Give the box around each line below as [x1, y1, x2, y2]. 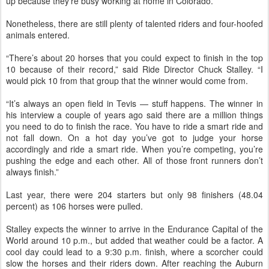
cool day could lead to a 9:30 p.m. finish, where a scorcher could [6, 246, 263, 258]
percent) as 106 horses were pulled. [6, 200, 143, 212]
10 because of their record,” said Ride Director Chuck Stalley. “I [6, 63, 263, 75]
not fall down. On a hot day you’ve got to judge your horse [6, 131, 263, 144]
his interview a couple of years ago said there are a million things [6, 109, 263, 121]
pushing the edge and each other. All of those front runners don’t [6, 154, 263, 166]
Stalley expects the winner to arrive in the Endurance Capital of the [6, 223, 263, 235]
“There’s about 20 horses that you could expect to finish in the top [6, 52, 263, 64]
